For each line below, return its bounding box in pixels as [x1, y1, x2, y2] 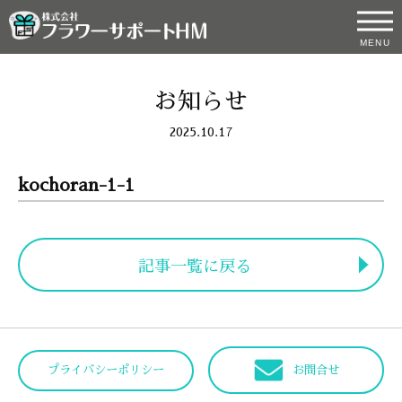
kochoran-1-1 [18, 176, 135, 194]
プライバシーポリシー [47, 363, 164, 376]
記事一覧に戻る [137, 258, 251, 275]
